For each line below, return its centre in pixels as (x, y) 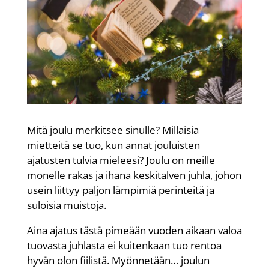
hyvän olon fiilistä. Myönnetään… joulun (118, 260)
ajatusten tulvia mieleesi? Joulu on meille (121, 160)
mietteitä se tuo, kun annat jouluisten (113, 145)
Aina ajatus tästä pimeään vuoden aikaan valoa (134, 230)
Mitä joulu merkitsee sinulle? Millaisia (113, 130)
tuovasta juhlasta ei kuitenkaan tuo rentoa (124, 245)
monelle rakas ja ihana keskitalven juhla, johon (134, 175)
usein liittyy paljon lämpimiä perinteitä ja (120, 190)
